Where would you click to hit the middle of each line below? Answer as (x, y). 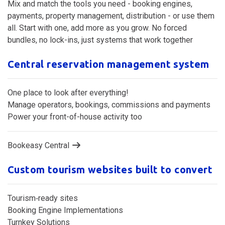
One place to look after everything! (68, 92)
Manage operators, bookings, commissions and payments (109, 104)
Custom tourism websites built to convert (110, 169)
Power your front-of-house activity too (75, 117)
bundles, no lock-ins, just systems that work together (100, 40)
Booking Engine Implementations (65, 210)
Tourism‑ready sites (43, 198)
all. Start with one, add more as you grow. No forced (97, 28)
